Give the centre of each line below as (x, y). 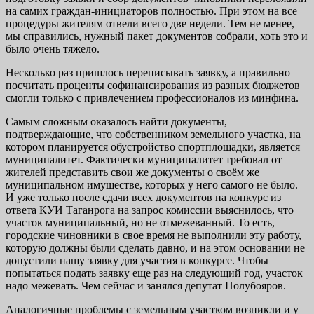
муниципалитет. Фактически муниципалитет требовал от (144, 160)
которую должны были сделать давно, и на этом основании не (155, 248)
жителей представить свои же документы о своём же (132, 172)
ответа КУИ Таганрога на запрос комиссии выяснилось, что (150, 210)
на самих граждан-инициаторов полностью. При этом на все (151, 11)
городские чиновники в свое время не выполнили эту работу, (153, 235)
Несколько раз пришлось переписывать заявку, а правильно (148, 73)
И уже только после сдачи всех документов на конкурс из (143, 198)
